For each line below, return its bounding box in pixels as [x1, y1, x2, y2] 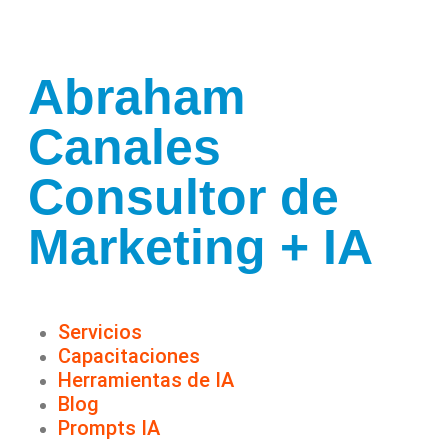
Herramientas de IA [58, 368, 234, 392]
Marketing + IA [28, 219, 373, 275]
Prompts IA [58, 416, 160, 440]
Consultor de [28, 169, 339, 225]
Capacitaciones [58, 344, 200, 368]
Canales [28, 119, 221, 175]
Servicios [58, 320, 142, 344]
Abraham [28, 69, 245, 125]
